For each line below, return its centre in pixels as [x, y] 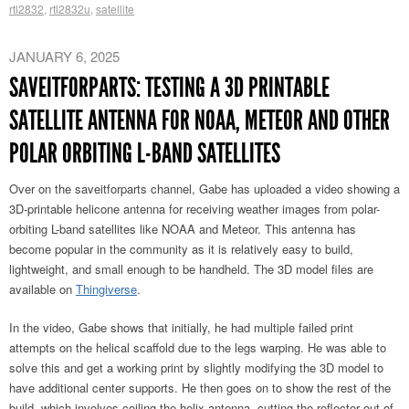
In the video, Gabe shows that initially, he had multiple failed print [181, 328]
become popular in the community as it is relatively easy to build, [181, 249]
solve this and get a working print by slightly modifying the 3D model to [196, 368]
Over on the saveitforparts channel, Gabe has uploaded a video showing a [204, 189]
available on [42, 289]
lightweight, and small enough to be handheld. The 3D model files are [191, 269]
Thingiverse [106, 289]
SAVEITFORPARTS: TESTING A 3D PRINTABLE [169, 88]
